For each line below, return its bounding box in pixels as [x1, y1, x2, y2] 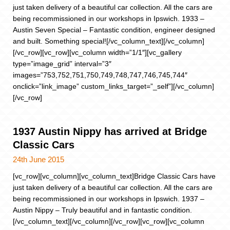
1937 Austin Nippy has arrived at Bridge [13, 125, 207, 137]
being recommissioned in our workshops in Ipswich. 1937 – [13, 194, 204, 203]
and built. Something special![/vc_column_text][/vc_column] [13, 37, 204, 46]
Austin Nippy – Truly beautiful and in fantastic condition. [13, 205, 192, 214]
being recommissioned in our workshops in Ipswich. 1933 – [13, 14, 204, 23]
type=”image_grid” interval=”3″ [13, 60, 111, 68]
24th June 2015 [13, 155, 64, 164]
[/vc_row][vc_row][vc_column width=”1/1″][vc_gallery [13, 48, 182, 57]
